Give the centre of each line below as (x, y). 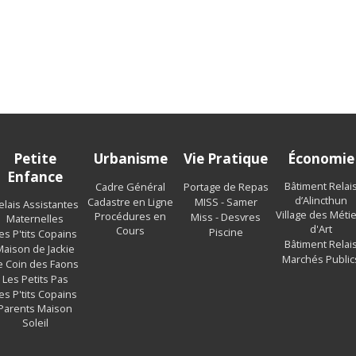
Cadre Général (130, 187)
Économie (321, 158)
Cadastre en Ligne (130, 202)
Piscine (226, 232)
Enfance (35, 176)
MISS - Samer (226, 202)
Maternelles (35, 219)
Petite (35, 158)
